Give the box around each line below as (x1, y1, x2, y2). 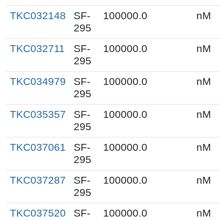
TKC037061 (10, 141, 66, 153)
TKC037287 (10, 174, 66, 186)
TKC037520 (10, 207, 66, 219)
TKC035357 (10, 108, 66, 120)
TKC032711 (10, 42, 65, 55)
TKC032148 (10, 9, 66, 22)
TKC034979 (10, 75, 66, 87)
